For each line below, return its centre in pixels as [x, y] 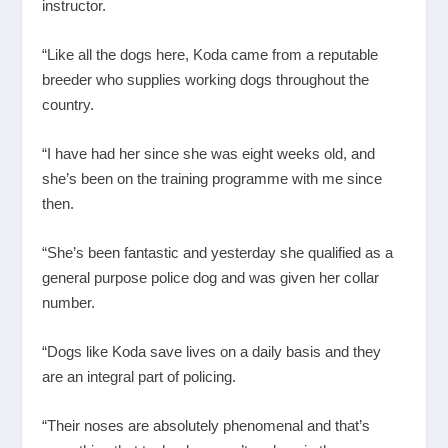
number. [69, 302]
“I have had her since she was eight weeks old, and [209, 153]
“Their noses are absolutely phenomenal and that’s [206, 425]
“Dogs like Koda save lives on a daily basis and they [212, 351]
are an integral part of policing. [139, 376]
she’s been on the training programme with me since [212, 178]
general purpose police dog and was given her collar [211, 277]
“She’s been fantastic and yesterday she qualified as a [218, 252]
